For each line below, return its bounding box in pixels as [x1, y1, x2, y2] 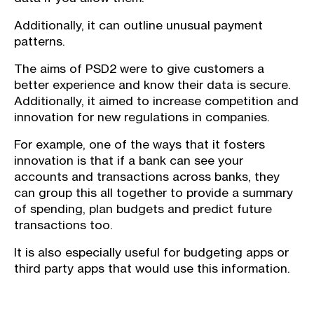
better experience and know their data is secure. [14, 78, 291, 91]
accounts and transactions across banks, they [14, 170, 280, 183]
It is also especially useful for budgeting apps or [14, 246, 289, 259]
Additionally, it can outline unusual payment [14, 19, 263, 32]
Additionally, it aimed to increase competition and [14, 95, 299, 107]
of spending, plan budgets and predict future [14, 203, 272, 215]
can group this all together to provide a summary [14, 186, 293, 199]
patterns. [14, 35, 65, 48]
